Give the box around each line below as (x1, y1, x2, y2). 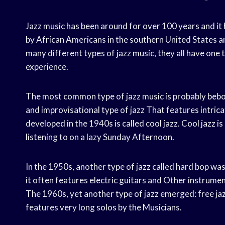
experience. (26, 61, 68, 72)
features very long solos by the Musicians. (26, 202, 182, 213)
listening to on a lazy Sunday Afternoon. (26, 132, 174, 143)
